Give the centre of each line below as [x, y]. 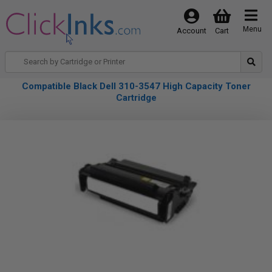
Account [191, 31]
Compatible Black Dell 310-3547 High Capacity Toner [136, 86]
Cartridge [136, 98]
